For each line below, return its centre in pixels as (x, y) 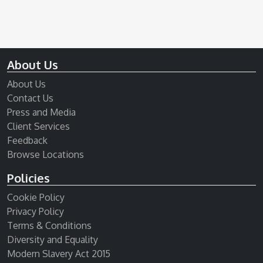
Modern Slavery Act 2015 (59, 254)
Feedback (27, 140)
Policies (28, 178)
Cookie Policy (36, 197)
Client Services (38, 126)
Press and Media (41, 112)
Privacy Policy (36, 211)
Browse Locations (45, 154)
